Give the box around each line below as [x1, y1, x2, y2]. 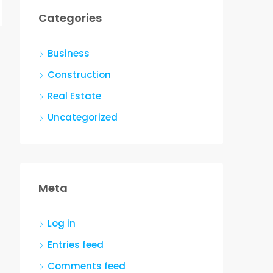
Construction [48, 68, 111, 81]
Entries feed [48, 238, 104, 251]
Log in [48, 217, 76, 230]
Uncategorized [48, 111, 118, 124]
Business [48, 47, 90, 60]
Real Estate [48, 90, 101, 102]
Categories [38, 10, 102, 26]
